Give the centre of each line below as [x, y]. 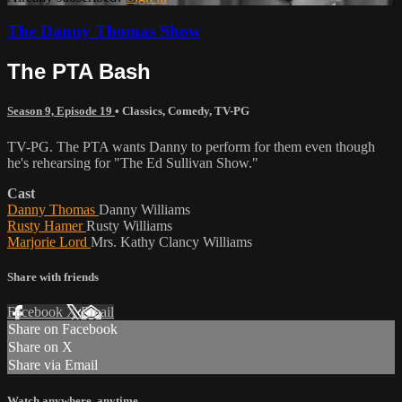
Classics [142, 111]
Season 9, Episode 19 [61, 111]
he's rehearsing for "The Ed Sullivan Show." [133, 162]
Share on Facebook [63, 329]
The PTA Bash [79, 72]
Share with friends [53, 276]
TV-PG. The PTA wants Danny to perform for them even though [191, 146]
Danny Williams [144, 209]
